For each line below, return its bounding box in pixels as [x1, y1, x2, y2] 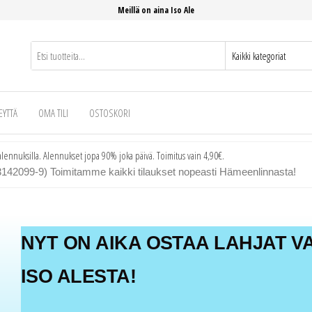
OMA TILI [38, 106, 68, 120]
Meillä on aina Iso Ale [118, 4, 194, 16]
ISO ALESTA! [20, 266, 136, 288]
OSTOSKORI [89, 106, 130, 120]
